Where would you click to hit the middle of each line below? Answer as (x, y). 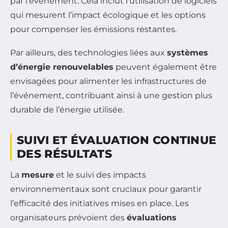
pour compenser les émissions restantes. (93, 29)
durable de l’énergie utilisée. (67, 109)
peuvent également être (165, 67)
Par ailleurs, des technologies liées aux (89, 52)
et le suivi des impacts (100, 175)
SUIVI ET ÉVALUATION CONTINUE (117, 140)
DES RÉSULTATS (64, 154)
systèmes (188, 52)
